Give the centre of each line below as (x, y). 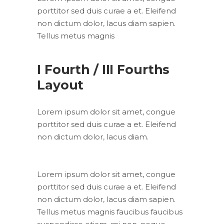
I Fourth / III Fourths (103, 69)
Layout (60, 85)
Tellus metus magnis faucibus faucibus (110, 212)
